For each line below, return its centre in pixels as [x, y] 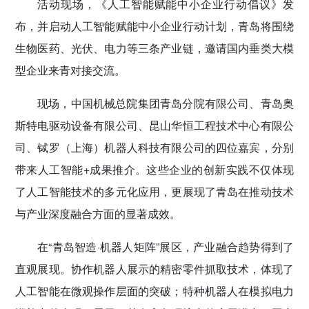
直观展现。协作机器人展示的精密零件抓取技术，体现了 [154, 268]
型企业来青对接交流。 [70, 70]
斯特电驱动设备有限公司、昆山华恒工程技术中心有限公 [154, 125]
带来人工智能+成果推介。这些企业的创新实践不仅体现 [154, 169]
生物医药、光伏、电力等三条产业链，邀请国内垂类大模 [154, 48]
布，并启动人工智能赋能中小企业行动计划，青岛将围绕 [154, 26]
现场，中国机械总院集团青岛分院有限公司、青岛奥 [166, 103]
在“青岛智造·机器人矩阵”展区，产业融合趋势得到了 [166, 246]
